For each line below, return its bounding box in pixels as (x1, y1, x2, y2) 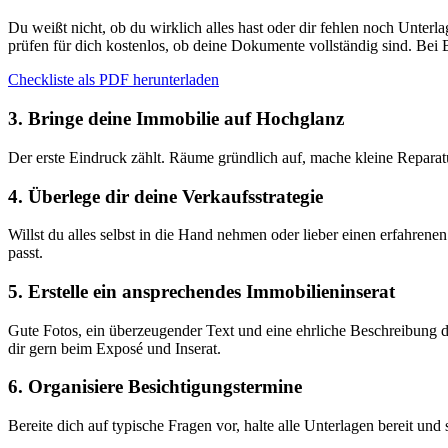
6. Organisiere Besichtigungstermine (8, 376, 302, 398)
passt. (8, 244, 43, 262)
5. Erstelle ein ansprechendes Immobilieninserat (8, 281, 395, 303)
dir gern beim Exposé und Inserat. (8, 339, 221, 357)
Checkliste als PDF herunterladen (8, 71, 219, 89)
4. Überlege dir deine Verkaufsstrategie (8, 185, 323, 207)
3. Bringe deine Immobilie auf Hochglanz (8, 108, 344, 130)
